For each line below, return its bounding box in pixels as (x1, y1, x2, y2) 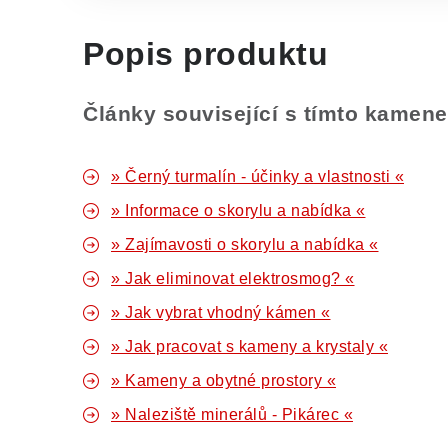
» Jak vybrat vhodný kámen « (111, 304, 331, 321)
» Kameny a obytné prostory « (111, 372, 336, 389)
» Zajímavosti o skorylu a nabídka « (111, 236, 379, 253)
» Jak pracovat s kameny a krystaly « (111, 338, 388, 355)
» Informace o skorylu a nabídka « (111, 202, 366, 219)
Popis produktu (83, 36, 328, 72)
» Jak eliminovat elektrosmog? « (111, 270, 355, 287)
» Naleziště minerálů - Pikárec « (111, 406, 353, 423)
